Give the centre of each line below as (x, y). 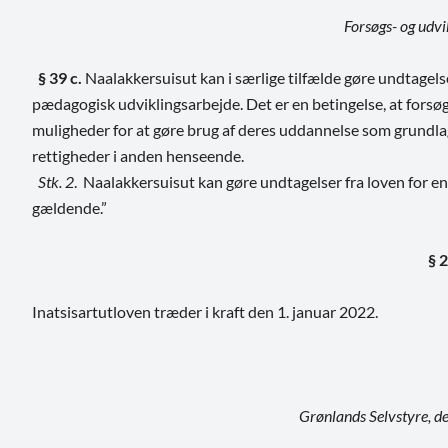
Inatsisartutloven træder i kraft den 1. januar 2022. (205, 311)
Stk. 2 (56, 181)
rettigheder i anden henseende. (138, 155)
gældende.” (69, 207)
